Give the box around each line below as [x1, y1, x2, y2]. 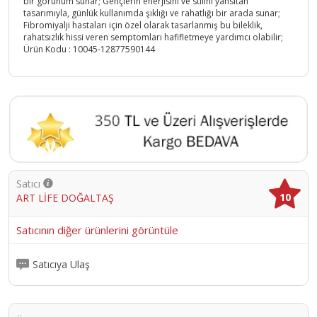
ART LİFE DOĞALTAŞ [16, 190, 114, 204]
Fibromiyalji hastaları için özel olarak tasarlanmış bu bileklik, [23, 19, 263, 32]
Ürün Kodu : [23, 43, 73, 56]
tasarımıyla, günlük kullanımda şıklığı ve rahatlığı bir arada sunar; [23, 7, 280, 20]
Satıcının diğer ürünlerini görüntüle [16, 222, 178, 237]
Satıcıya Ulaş [33, 258, 90, 272]
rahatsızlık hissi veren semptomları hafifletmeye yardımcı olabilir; [23, 31, 283, 44]
